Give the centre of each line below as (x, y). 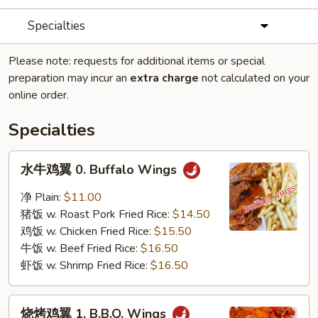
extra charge (164, 78)
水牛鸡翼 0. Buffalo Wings (100, 170)
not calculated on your (254, 78)
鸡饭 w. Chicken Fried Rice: (87, 231)
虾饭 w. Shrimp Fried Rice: (86, 265)
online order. (39, 95)
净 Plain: (42, 197)
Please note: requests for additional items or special (137, 61)
